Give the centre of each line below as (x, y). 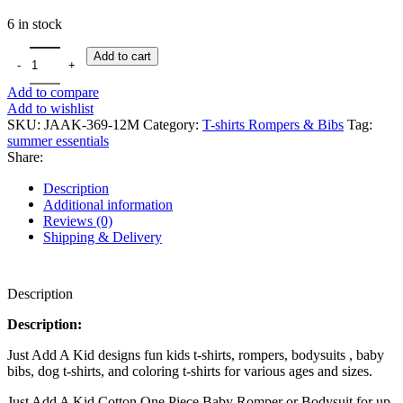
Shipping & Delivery (103, 237)
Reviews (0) (78, 220)
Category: (171, 124)
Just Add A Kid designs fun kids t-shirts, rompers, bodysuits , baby (196, 354)
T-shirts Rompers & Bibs (273, 124)
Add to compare (53, 92)
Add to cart (122, 56)
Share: (25, 157)
